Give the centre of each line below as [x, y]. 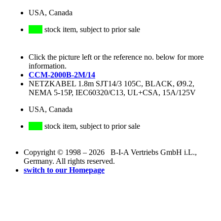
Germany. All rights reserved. [69, 161]
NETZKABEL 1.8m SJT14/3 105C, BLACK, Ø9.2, [111, 84]
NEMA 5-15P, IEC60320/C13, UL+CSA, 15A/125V [112, 93]
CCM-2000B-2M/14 [62, 75]
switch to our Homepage [64, 170]
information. [48, 66]
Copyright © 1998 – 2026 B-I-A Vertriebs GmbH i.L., [110, 152]
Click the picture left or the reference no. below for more [116, 57]
